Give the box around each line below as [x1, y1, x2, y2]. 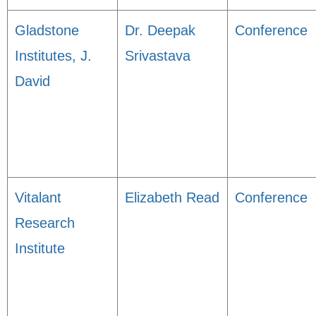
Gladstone [15, 23, 79, 38]
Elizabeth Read [125, 190, 219, 205]
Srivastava [125, 48, 190, 63]
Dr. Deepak [125, 23, 195, 38]
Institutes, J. [15, 48, 92, 63]
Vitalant [15, 190, 61, 205]
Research [15, 215, 75, 231]
